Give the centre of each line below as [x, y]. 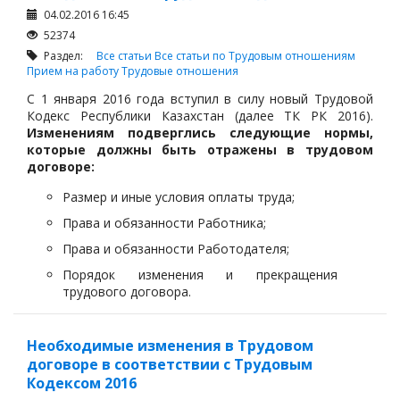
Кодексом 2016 [82, 383]
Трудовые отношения [180, 71]
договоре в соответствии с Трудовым [170, 364]
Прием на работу [74, 71]
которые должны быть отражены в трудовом [200, 149]
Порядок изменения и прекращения [200, 274]
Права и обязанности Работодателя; [176, 248]
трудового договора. [127, 291]
